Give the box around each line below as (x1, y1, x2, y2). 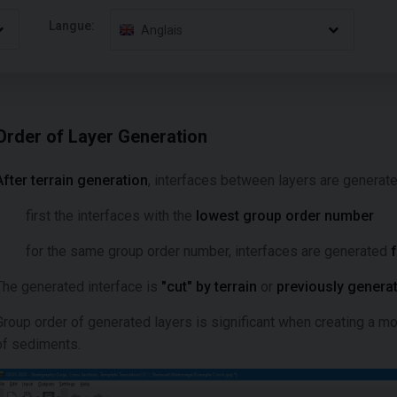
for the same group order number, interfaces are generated (26, 243, 391, 260)
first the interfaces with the (26, 207, 196, 224)
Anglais (141, 22, 183, 37)
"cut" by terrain (161, 278, 257, 295)
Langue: (49, 18, 96, 33)
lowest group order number (196, 207, 374, 224)
